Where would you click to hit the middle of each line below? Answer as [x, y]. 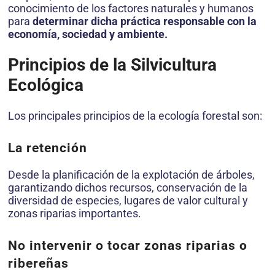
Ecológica [46, 85]
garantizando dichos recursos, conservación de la [128, 188]
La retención [48, 148]
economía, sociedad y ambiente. [88, 34]
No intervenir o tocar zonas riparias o [128, 245]
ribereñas [38, 263]
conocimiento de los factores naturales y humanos [131, 8]
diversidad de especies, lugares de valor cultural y [128, 201]
